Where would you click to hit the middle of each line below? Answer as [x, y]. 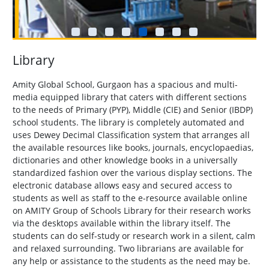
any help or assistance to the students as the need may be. [131, 261]
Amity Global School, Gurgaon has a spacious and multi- [125, 85]
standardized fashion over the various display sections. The [132, 173]
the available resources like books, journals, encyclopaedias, [133, 148]
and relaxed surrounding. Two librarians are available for [128, 249]
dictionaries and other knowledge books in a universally [125, 160]
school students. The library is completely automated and [128, 122]
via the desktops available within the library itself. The [122, 223]
